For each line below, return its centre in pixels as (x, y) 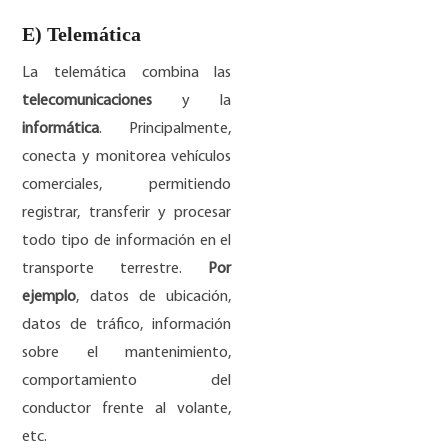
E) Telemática (82, 33)
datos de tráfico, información (127, 324)
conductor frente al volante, (127, 408)
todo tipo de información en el (127, 240)
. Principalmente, (165, 128)
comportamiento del (127, 380)
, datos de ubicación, (154, 296)
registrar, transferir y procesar (127, 212)
